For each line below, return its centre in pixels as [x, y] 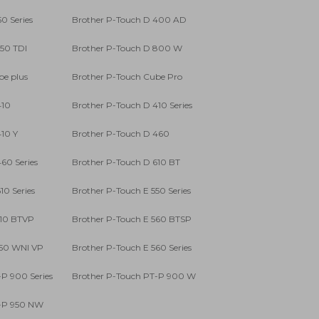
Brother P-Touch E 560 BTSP [132, 219]
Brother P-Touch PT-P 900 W [134, 276]
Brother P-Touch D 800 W [127, 48]
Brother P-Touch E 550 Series [131, 191]
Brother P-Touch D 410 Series [132, 105]
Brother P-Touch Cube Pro [127, 77]
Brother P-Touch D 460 [121, 134]
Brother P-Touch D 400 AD [129, 20]
